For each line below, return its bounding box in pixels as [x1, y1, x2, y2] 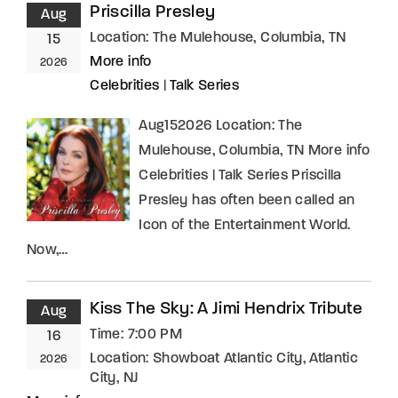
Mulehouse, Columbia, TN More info [139, 143, 370, 158]
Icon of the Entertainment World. [139, 218, 351, 233]
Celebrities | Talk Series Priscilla [139, 168, 342, 183]
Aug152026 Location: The [139, 118, 303, 133]
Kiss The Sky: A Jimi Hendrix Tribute [90, 300, 363, 318]
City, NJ [90, 370, 139, 386]
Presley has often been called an [139, 193, 355, 208]
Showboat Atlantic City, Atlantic [152, 351, 359, 366]
